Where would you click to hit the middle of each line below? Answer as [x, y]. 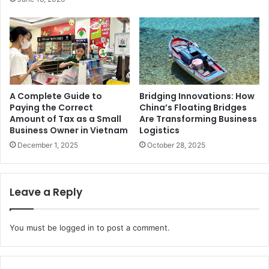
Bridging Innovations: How [197, 96]
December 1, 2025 [48, 145]
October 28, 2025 [176, 145]
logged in [77, 228]
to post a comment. [132, 228]
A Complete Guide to [56, 96]
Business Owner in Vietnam [69, 131]
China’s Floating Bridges [193, 108]
